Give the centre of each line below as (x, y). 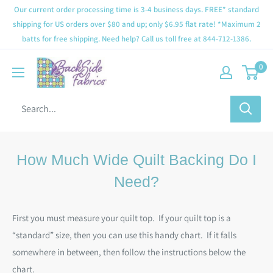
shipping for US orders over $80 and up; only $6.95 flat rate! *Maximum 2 (136, 24)
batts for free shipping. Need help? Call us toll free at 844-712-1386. (136, 39)
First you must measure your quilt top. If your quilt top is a (122, 218)
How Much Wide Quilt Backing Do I (136, 159)
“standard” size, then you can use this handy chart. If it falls (124, 235)
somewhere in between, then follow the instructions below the (129, 252)
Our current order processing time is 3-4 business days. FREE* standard (136, 9)
